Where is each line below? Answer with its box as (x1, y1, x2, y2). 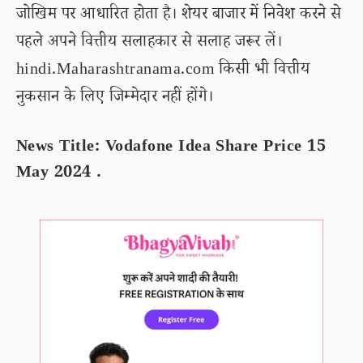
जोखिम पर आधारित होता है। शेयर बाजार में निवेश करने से (16, 3, 342, 29)
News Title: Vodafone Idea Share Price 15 (16, 135, 327, 161)
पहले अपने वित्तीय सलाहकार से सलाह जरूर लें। (16, 31, 283, 57)
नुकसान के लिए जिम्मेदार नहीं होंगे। (16, 86, 214, 112)
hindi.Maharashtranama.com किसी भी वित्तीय (16, 58, 310, 84)
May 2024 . (16, 161, 102, 187)
